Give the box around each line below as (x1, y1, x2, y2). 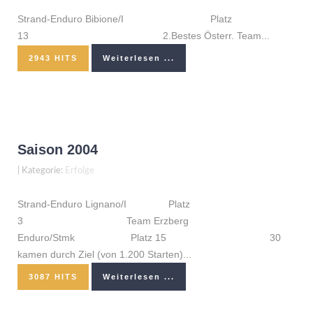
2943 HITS (29, 53, 78, 62)
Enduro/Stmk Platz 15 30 (17, 232, 281, 243)
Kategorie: (22, 166, 65, 175)
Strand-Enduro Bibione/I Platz (17, 13, 232, 24)
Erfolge (65, 166, 94, 175)
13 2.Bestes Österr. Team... (17, 30, 270, 41)
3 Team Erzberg (17, 215, 189, 226)
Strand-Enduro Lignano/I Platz (17, 198, 196, 210)
